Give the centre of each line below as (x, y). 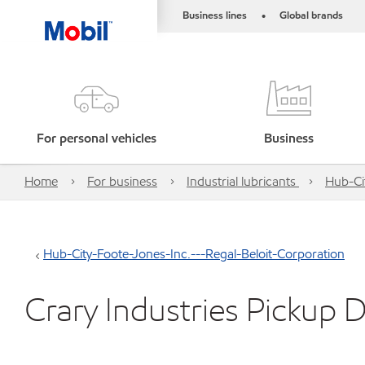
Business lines (215, 15)
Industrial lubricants (243, 181)
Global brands (311, 15)
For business (122, 181)
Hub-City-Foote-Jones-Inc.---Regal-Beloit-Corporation (194, 254)
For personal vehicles (96, 138)
